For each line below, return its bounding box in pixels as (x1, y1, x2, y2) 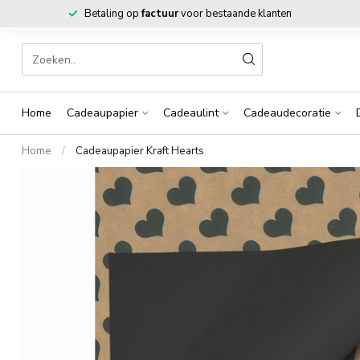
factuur (141, 6, 178, 21)
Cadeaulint (163, 105, 219, 121)
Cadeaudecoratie (243, 105, 331, 121)
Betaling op (84, 6, 141, 21)
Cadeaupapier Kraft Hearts (76, 144, 204, 158)
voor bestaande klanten (178, 6, 292, 21)
